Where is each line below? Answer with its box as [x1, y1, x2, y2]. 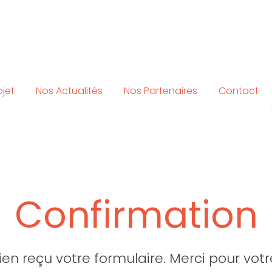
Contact [219, 84, 259, 98]
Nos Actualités [35, 84, 103, 98]
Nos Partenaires [123, 84, 197, 98]
